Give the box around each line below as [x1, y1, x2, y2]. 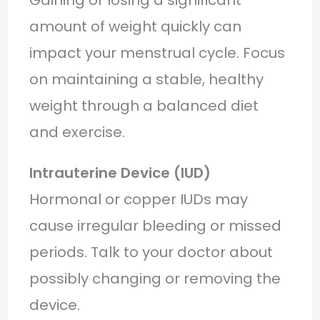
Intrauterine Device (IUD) [29, 162, 211, 183]
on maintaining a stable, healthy [29, 69, 264, 89]
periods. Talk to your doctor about [29, 241, 273, 262]
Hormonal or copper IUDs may [29, 189, 248, 209]
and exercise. [29, 121, 125, 142]
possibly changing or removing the [29, 268, 281, 289]
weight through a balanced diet [29, 95, 259, 116]
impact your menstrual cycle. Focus [29, 42, 285, 63]
